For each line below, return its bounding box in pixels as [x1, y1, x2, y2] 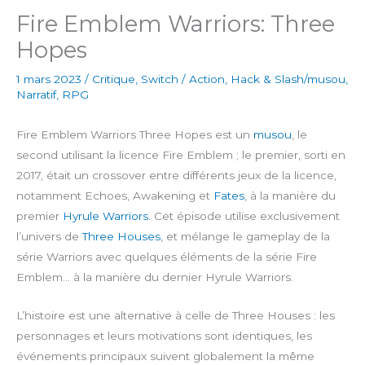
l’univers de [16, 230, 82, 244]
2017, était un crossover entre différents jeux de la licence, [16, 169, 336, 182]
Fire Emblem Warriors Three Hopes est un [16, 128, 253, 142]
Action [189, 73, 225, 86]
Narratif [16, 88, 56, 102]
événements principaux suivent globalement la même [16, 350, 314, 363]
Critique [92, 73, 135, 86]
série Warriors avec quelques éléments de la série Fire [16, 250, 317, 264]
